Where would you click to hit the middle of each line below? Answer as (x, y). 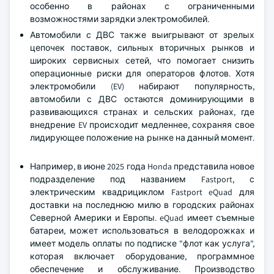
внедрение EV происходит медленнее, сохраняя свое (142, 125)
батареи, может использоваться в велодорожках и (142, 231)
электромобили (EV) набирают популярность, (142, 86)
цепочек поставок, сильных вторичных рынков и (142, 48)
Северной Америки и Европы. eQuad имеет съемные (142, 218)
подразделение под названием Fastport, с (142, 179)
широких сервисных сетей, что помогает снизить (142, 61)
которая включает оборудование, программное (142, 256)
